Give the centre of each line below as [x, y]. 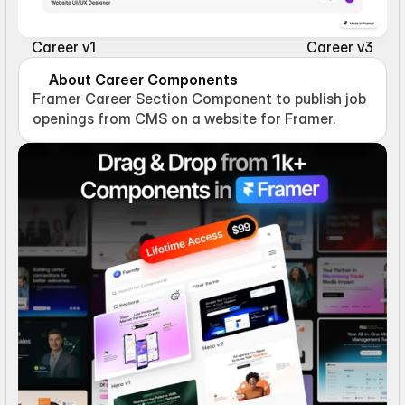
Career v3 [340, 47]
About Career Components [143, 79]
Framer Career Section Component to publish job [199, 98]
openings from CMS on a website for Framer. [184, 118]
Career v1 [64, 47]
